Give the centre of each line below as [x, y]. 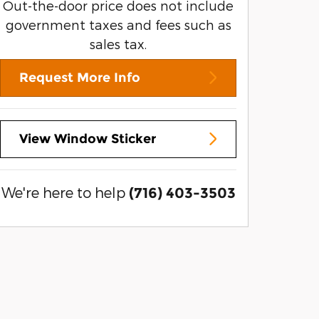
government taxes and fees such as [118, 24]
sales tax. [118, 43]
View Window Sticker [88, 138]
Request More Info [80, 77]
